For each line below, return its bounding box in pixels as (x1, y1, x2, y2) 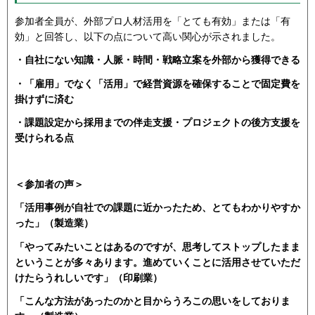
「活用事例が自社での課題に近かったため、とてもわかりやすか (15, 202, 300, 214)
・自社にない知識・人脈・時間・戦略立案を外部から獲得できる (15, 54, 300, 66)
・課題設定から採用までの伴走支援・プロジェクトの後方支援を (15, 116, 300, 128)
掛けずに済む (15, 93, 74, 105)
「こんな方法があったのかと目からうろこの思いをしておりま (15, 295, 290, 307)
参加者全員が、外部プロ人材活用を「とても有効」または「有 (15, 15, 290, 27)
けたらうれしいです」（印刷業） (15, 271, 162, 283)
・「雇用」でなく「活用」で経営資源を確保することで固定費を (15, 77, 300, 89)
